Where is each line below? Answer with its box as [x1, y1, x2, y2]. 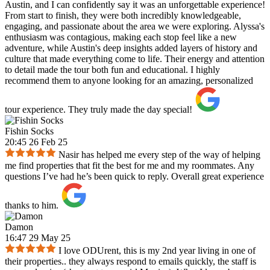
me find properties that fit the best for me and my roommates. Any [5, 160, 254, 171]
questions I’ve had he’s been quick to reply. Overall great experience [5, 171, 264, 182]
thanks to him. [5, 200, 58, 211]
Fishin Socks [5, 126, 54, 137]
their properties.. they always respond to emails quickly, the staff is [5, 256, 256, 267]
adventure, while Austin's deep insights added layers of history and [5, 43, 257, 54]
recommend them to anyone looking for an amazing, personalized [5, 75, 253, 86]
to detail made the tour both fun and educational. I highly [5, 64, 220, 75]
